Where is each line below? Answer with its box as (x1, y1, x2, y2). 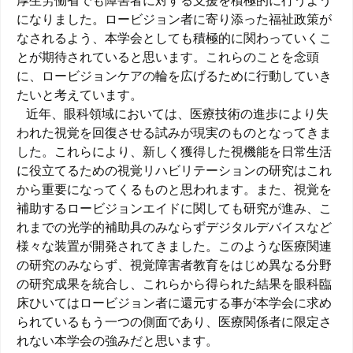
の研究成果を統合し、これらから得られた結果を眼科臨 (17, 277, 332, 291)
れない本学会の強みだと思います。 (17, 334, 218, 347)
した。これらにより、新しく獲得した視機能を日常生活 (17, 145, 332, 158)
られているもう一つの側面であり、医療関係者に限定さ (17, 315, 332, 329)
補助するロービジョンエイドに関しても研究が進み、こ (17, 202, 332, 215)
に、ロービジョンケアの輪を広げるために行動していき (17, 69, 332, 83)
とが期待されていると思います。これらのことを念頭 (17, 50, 319, 64)
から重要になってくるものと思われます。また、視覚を (17, 183, 332, 196)
